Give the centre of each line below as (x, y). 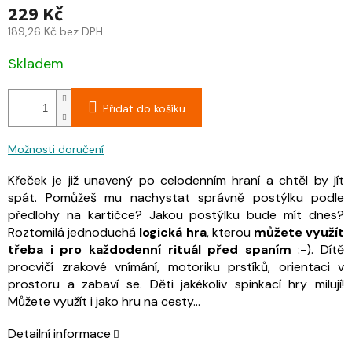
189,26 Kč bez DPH (55, 32)
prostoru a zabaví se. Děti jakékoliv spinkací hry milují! (176, 284)
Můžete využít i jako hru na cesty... (104, 302)
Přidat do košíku (144, 109)
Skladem (36, 64)
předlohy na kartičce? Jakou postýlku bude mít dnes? (176, 215)
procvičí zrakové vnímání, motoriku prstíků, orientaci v (176, 267)
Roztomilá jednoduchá (74, 233)
